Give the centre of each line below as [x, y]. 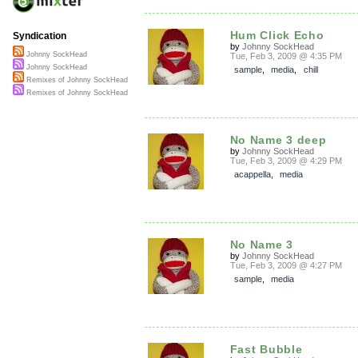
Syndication [40, 36]
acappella [252, 174]
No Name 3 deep [278, 140]
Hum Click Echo [277, 35]
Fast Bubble [266, 349]
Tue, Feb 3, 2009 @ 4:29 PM [286, 161]
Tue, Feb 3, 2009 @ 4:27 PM [286, 265]
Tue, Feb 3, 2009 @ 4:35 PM [286, 56]
